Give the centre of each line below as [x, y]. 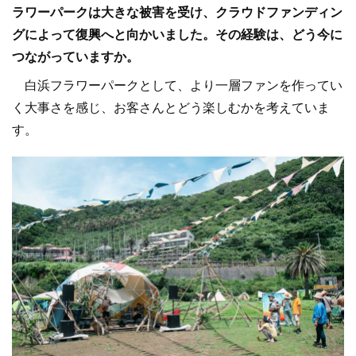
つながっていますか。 [75, 56]
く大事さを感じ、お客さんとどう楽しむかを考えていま [171, 107]
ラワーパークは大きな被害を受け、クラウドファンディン [177, 12]
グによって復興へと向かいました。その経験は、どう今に [177, 34]
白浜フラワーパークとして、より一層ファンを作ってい [177, 85]
